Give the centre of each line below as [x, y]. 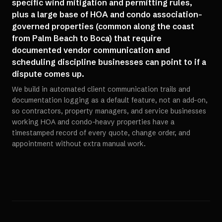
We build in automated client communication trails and [101, 89]
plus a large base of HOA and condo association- [107, 14]
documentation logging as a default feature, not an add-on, [110, 100]
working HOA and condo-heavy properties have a [93, 122]
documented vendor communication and [91, 50]
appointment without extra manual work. [79, 144]
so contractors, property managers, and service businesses [109, 111]
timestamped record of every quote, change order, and [101, 133]
